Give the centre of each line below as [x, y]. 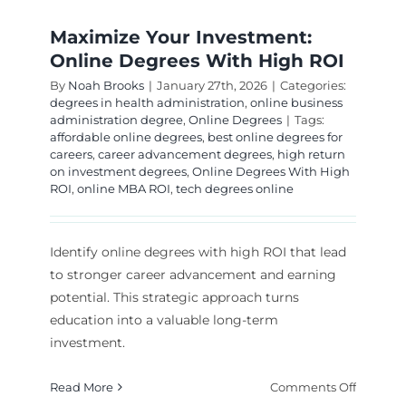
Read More [81, 387]
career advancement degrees [184, 155]
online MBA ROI [123, 189]
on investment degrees [118, 172]
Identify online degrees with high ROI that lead [198, 252]
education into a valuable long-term [164, 320]
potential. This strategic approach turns [174, 298]
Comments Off [314, 387]
